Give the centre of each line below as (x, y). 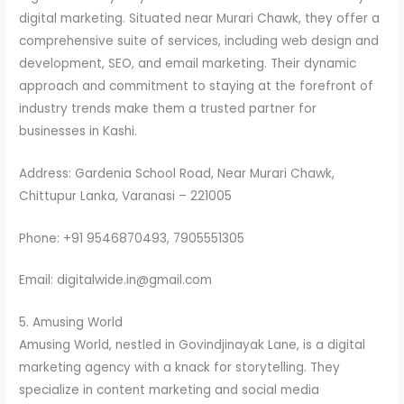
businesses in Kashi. (78, 131)
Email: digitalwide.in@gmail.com (116, 280)
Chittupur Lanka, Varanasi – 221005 (126, 196)
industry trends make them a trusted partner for (168, 108)
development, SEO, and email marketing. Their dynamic (188, 63)
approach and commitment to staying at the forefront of (197, 86)
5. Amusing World (71, 323)
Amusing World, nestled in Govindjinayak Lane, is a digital (193, 345)
